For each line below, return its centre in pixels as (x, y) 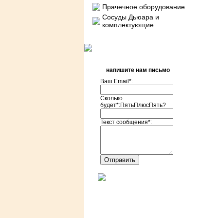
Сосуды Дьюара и (130, 17)
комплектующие (128, 25)
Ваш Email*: (117, 81)
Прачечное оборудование (143, 7)
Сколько (111, 98)
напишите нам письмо (138, 70)
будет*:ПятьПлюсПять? (133, 105)
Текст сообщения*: (126, 122)
